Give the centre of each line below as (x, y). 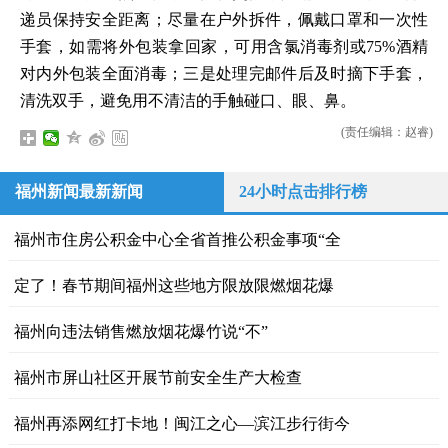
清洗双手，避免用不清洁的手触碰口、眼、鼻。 (188, 100)
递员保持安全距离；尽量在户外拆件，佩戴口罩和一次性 (224, 19)
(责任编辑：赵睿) (386, 132)
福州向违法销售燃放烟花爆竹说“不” (140, 331)
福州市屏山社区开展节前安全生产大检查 (157, 377)
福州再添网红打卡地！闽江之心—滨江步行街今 (181, 423)
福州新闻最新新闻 (79, 191)
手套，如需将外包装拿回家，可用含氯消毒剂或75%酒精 (224, 46)
